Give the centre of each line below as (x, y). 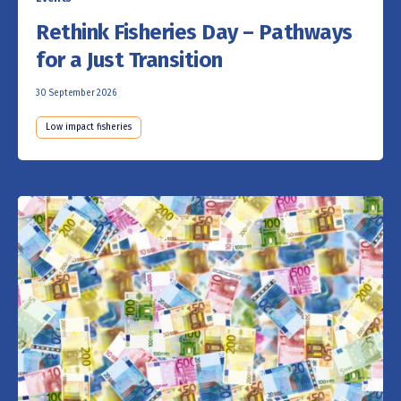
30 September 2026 (76, 93)
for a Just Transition (129, 60)
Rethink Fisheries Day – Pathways (194, 32)
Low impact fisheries (89, 127)
